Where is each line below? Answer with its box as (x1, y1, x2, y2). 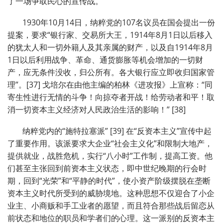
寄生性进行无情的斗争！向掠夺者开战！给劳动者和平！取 (7, 92, 215, 103)
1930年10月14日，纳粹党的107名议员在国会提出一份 (22, 17, 215, 28)
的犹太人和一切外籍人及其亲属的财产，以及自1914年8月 (7, 42, 213, 53)
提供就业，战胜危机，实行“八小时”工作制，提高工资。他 (7, 150, 213, 162)
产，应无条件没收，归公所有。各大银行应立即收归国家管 (7, 67, 215, 78)
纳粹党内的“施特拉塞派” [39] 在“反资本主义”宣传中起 (22, 125, 212, 137)
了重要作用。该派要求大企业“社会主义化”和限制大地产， (7, 138, 213, 149)
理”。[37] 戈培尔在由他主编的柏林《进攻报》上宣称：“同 (7, 79, 213, 91)
